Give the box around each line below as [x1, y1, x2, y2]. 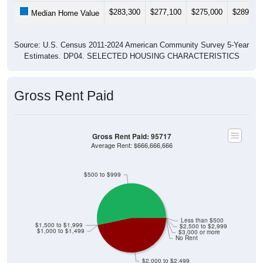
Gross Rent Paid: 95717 [92, 131, 171, 141]
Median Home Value [29, 8, 99, 18]
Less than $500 [180, 216, 224, 224]
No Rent [176, 234, 198, 242]
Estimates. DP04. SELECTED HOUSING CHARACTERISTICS [23, 51, 240, 60]
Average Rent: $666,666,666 [90, 140, 173, 150]
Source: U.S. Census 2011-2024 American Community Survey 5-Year [14, 40, 249, 49]
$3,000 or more [178, 228, 220, 236]
